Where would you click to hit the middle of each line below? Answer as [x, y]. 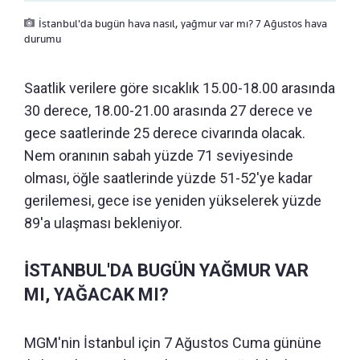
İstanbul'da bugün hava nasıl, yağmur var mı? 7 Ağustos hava [183, 24]
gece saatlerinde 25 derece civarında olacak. [165, 133]
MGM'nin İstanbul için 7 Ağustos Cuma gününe [173, 343]
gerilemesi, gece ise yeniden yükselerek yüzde [173, 201]
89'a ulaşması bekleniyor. [103, 223]
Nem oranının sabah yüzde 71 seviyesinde [159, 156]
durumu [43, 39]
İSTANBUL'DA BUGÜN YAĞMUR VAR [166, 271]
